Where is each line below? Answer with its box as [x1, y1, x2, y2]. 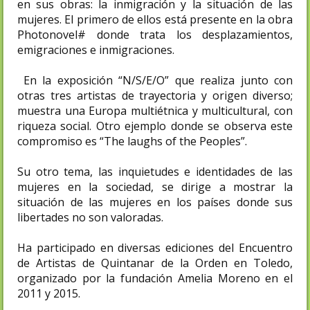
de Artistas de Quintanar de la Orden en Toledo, [17, 255, 293, 271]
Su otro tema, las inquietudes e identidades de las [17, 164, 293, 180]
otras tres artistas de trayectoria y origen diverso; [17, 88, 293, 104]
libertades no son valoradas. [17, 210, 163, 226]
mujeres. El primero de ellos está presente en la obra [17, 12, 293, 28]
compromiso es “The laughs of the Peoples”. [17, 134, 247, 149]
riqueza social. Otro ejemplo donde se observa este [17, 118, 293, 134]
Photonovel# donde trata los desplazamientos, [17, 27, 293, 43]
